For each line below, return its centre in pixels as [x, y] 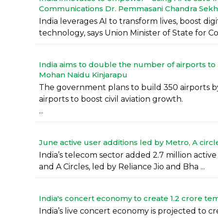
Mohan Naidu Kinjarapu [83, 75]
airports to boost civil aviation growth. [111, 99]
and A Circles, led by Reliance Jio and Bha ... [122, 167]
